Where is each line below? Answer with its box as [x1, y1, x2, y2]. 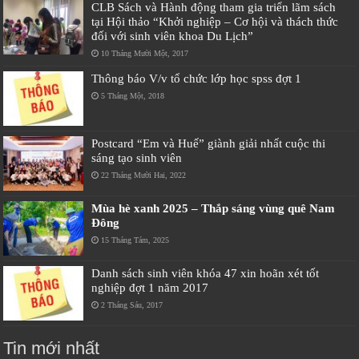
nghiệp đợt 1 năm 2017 [91, 280, 209, 295]
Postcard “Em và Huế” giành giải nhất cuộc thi [91, 135, 326, 150]
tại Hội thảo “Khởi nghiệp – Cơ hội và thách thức [91, 14, 339, 28]
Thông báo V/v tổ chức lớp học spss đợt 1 [91, 71, 302, 85]
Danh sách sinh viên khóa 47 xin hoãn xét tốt [91, 266, 320, 280]
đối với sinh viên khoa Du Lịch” [91, 28, 254, 42]
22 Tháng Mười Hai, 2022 [101, 170, 187, 179]
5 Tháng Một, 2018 [101, 91, 165, 100]
